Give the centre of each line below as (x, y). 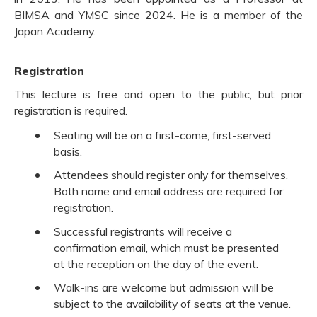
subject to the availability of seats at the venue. (173, 304)
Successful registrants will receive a (143, 231)
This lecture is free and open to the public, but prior (158, 94)
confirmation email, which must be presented (167, 247)
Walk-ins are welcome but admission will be (164, 288)
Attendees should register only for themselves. (171, 175)
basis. (68, 152)
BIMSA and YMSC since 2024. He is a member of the (158, 15)
